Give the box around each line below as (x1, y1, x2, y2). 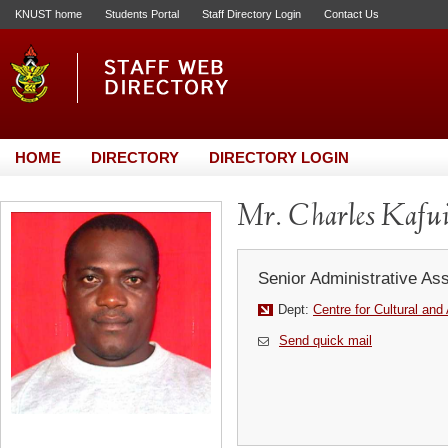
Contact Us (324, 8, 379, 20)
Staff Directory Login (202, 8, 301, 20)
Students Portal (105, 8, 179, 20)
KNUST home (15, 8, 82, 20)
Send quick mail (279, 333, 372, 348)
